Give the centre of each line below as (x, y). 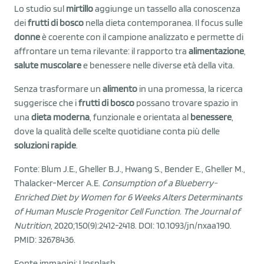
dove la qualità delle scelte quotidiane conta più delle (117, 131)
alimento (120, 88)
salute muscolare (48, 65)
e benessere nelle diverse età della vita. (158, 65)
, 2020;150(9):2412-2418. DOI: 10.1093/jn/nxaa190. (141, 225)
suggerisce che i (46, 103)
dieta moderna (60, 117)
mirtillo (80, 8)
